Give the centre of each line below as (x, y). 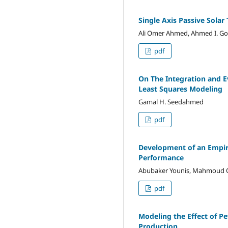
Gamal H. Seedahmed (171, 102)
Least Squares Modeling (180, 89)
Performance (161, 157)
